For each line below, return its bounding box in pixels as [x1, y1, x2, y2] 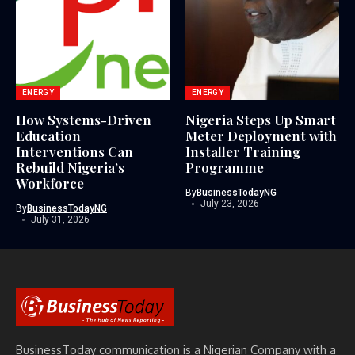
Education [16, 127, 81, 145]
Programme [185, 158, 264, 177]
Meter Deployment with [185, 127, 337, 145]
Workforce [16, 174, 84, 193]
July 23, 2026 [200, 198, 259, 210]
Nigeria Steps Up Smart [185, 111, 336, 129]
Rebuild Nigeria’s [16, 158, 124, 177]
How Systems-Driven [16, 111, 151, 129]
